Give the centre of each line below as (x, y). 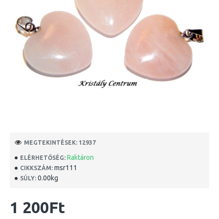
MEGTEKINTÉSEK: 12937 (60, 142)
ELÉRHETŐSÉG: (43, 157)
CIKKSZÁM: (36, 168)
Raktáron (80, 157)
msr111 (66, 168)
